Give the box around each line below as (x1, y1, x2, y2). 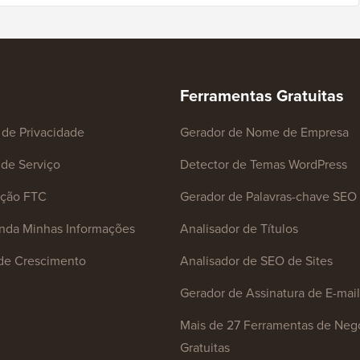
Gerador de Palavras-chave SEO (180, 186, 357, 205)
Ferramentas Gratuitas (180, 83, 344, 107)
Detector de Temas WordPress (180, 154, 347, 173)
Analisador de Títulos (180, 219, 298, 237)
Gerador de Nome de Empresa (180, 122, 349, 141)
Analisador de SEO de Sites (180, 251, 333, 269)
